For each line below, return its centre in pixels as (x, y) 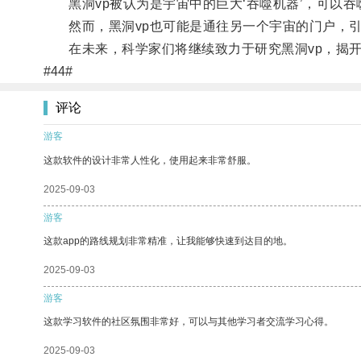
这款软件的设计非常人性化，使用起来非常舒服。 (150, 160)
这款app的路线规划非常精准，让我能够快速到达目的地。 (168, 241)
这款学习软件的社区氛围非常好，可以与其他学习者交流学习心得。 (189, 321)
